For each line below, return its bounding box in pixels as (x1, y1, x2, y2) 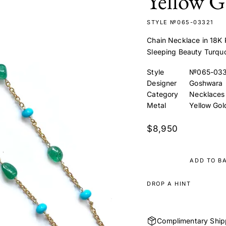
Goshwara (189, 78, 223, 87)
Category (147, 89, 179, 98)
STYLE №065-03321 (147, 18, 213, 26)
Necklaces (189, 89, 225, 98)
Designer (147, 78, 177, 87)
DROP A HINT (147, 180, 191, 187)
